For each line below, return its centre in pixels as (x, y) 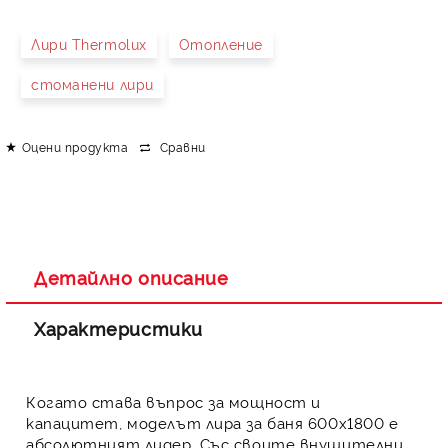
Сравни (182, 146)
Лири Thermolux (89, 43)
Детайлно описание (131, 277)
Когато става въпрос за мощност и (173, 401)
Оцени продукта (75, 146)
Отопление (220, 43)
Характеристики (118, 328)
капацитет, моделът (116, 422)
